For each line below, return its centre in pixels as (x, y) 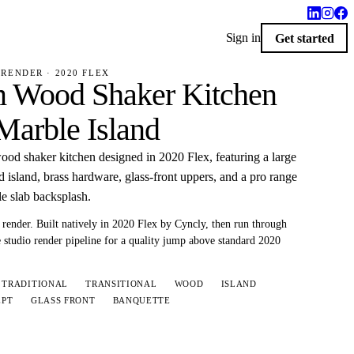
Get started (304, 38)
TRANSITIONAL (121, 283)
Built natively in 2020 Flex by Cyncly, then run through (160, 224)
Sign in (243, 38)
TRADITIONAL (35, 283)
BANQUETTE (141, 301)
